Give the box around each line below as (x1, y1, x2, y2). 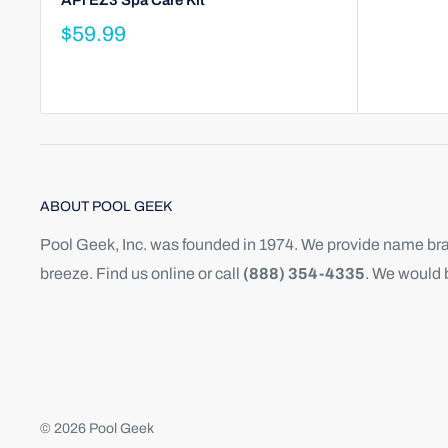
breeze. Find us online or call (40, 264, 243, 282)
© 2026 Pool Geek (40, 420, 154, 436)
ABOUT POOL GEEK (40, 199, 172, 214)
